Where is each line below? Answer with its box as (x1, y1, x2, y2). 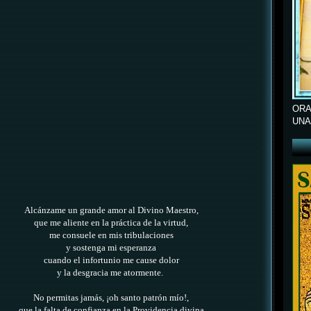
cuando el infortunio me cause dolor (43, 255, 179, 266)
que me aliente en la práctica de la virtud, (34, 218, 188, 228)
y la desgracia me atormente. (57, 268, 165, 278)
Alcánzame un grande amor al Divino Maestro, (24, 205, 199, 216)
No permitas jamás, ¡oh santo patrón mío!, (33, 293, 189, 303)
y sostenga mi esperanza (66, 243, 156, 253)
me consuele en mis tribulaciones (49, 230, 174, 241)
